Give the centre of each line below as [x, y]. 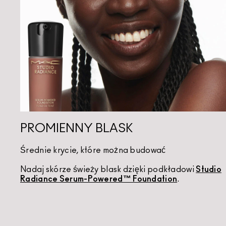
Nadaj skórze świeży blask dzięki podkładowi [108, 170]
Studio [209, 170]
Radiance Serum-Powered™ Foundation [99, 179]
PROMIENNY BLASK [76, 129]
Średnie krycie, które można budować [93, 151]
